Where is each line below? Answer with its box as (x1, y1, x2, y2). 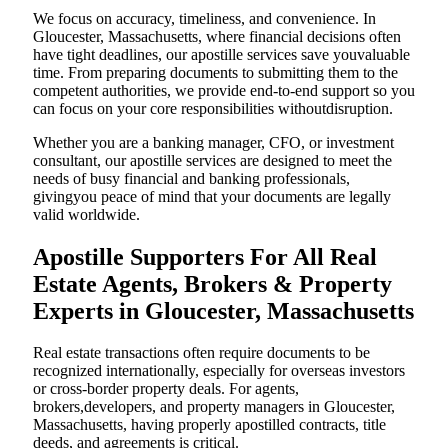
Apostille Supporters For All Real (33, 243, 377, 270)
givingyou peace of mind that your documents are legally (33, 187, 391, 205)
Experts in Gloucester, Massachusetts (33, 297, 414, 324)
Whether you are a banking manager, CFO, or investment (33, 133, 394, 151)
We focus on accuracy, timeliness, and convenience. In (33, 9, 376, 27)
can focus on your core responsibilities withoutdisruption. (33, 99, 393, 117)
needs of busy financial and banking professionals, (33, 169, 350, 187)
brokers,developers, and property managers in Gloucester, (33, 398, 395, 416)
